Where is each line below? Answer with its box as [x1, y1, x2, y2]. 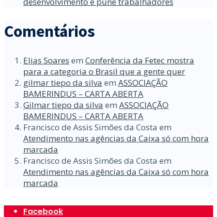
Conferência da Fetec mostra [85, 55, 194, 66]
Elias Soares [23, 55, 69, 66]
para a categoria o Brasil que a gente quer [23, 66, 185, 77]
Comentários [4, 21, 95, 42]
